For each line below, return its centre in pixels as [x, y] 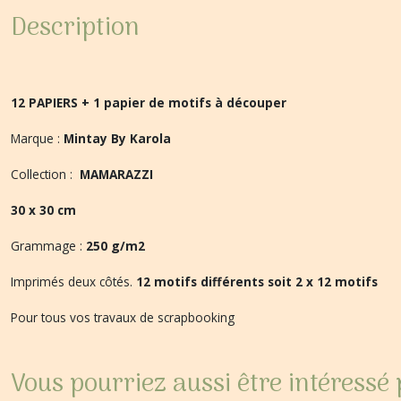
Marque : [37, 138]
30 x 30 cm [43, 210]
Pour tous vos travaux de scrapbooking [123, 317]
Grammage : [48, 246]
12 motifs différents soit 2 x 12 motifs [257, 282]
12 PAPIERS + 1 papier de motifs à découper [150, 102]
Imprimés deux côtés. [73, 282]
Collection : [45, 174]
